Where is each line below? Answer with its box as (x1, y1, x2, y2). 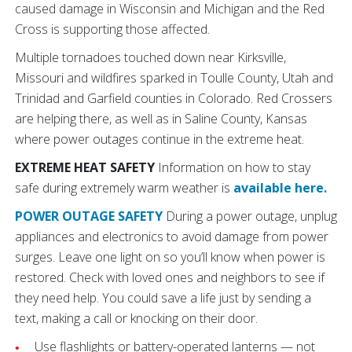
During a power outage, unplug (166, 207, 337, 225)
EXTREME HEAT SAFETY (15, 159, 158, 176)
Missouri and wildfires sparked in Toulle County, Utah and (15, 69, 333, 86)
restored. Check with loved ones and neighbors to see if (15, 269, 324, 286)
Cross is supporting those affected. (15, 20, 210, 38)
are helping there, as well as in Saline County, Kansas (15, 110, 307, 127)
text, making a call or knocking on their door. (15, 310, 258, 327)
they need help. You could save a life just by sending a (15, 289, 311, 306)
